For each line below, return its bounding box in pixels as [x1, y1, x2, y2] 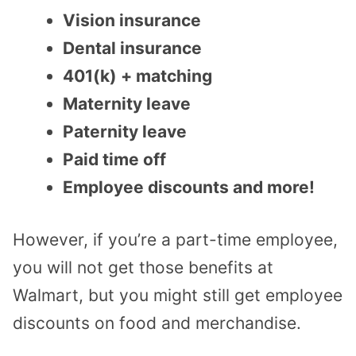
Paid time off [63, 149, 166, 169]
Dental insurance [63, 37, 202, 58]
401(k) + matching [63, 65, 212, 86]
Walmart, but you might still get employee [13, 285, 342, 306]
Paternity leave [63, 121, 187, 141]
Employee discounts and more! [63, 176, 315, 197]
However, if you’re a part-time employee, [13, 230, 338, 250]
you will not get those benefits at [13, 257, 273, 278]
